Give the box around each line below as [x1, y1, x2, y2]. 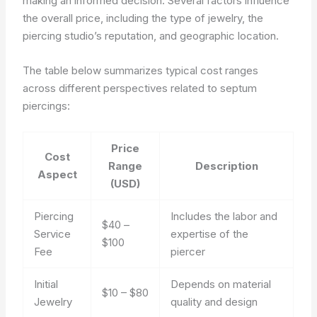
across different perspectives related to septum [23, 81, 258, 95]
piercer [171, 244, 206, 258]
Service [34, 226, 71, 241]
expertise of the [171, 226, 249, 241]
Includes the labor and [171, 209, 278, 223]
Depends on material [171, 277, 272, 291]
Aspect [37, 167, 77, 181]
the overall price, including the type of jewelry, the [23, 11, 264, 25]
